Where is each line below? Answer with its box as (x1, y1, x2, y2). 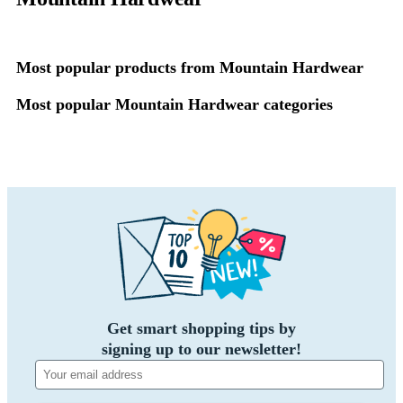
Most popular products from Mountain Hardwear (16, 58, 363, 76)
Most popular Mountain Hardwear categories (16, 95, 333, 113)
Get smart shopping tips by (107, 319, 296, 337)
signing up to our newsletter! (102, 340, 301, 358)
